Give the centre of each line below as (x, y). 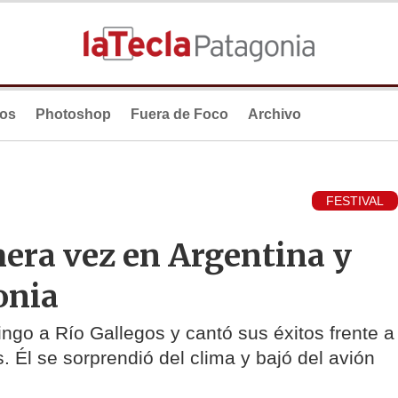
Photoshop (73, 114)
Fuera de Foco (179, 114)
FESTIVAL (355, 201)
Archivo (275, 114)
